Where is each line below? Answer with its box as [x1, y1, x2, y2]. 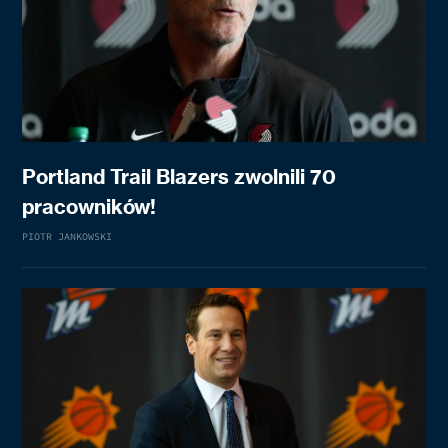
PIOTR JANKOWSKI [22, 230, 113, 243]
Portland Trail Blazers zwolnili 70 [22, 164, 337, 189]
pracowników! [22, 194, 157, 219]
